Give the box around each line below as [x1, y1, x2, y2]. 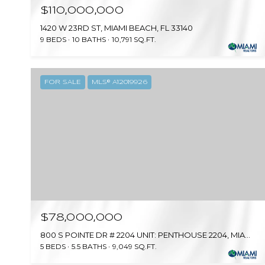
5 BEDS [40, 241, 66, 251]
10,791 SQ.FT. [112, 35, 156, 44]
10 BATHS [72, 35, 106, 44]
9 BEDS [40, 35, 66, 44]
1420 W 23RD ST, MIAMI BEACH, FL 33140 [40, 23, 193, 33]
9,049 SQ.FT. [112, 241, 157, 251]
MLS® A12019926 [92, 79, 147, 86]
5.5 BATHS [72, 241, 106, 251]
